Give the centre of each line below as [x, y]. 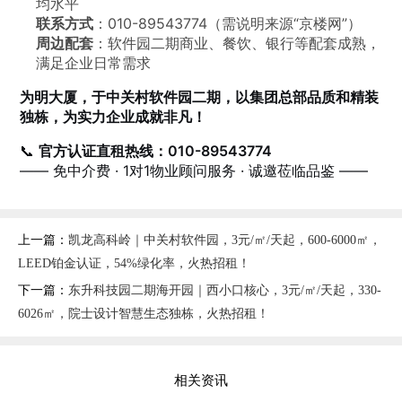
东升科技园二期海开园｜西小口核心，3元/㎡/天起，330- [225, 291]
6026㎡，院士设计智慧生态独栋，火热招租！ [144, 314]
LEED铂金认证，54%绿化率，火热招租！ [134, 264]
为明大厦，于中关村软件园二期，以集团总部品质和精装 [200, 97]
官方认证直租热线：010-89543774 [156, 151]
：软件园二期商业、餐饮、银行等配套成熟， [237, 44]
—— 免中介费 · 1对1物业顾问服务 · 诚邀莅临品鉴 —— [194, 171]
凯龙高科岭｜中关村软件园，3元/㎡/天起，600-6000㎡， [225, 240]
